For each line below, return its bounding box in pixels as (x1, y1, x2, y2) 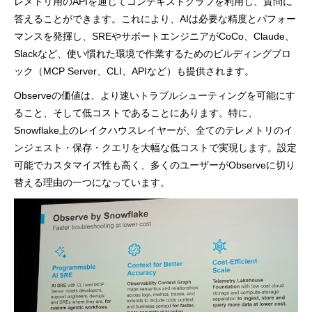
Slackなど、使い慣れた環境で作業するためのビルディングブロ (14, 47, 292, 59)
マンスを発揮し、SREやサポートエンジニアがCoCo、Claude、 (14, 30, 295, 42)
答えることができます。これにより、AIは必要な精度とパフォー (14, 13, 297, 24)
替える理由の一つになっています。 (14, 176, 171, 188)
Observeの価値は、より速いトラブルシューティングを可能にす (14, 89, 296, 101)
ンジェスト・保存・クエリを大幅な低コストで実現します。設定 (14, 141, 297, 153)
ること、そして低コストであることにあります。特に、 (14, 107, 258, 118)
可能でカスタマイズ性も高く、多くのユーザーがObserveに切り (14, 159, 296, 171)
